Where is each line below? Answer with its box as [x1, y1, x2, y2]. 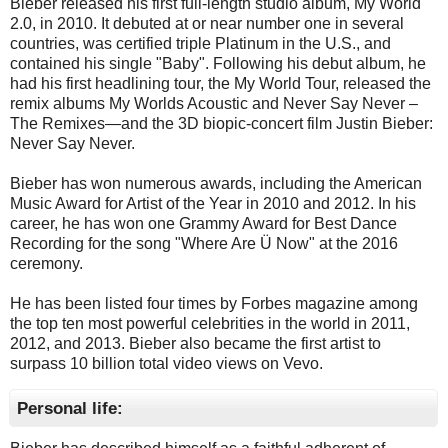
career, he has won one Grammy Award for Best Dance [10, 214, 397, 232]
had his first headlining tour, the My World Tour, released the [10, 74, 431, 92]
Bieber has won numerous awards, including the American [10, 174, 422, 192]
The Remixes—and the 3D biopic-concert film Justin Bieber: [10, 114, 433, 132]
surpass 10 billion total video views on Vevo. [10, 354, 323, 372]
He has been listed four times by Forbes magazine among [10, 294, 418, 312]
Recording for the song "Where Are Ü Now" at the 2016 [10, 234, 398, 252]
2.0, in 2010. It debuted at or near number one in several [10, 14, 404, 32]
